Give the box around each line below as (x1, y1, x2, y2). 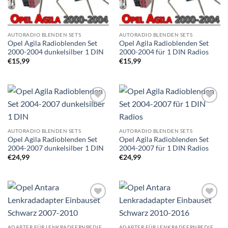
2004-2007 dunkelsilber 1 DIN (7, 144, 104, 152)
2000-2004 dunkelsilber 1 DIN (7, 47, 104, 56)
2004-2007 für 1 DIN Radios (119, 144, 209, 152)
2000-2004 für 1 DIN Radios (119, 47, 209, 56)
